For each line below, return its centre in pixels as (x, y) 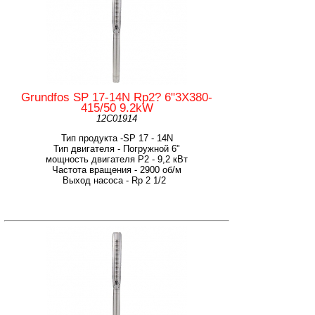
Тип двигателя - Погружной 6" (117, 148)
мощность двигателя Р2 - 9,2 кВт (117, 159)
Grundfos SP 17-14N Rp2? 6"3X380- (117, 97)
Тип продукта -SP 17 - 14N (117, 138)
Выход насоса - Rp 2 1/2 (117, 180)
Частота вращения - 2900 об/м (117, 169)
